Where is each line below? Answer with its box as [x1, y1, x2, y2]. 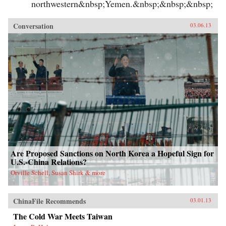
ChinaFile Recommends [13, 196, 86, 207]
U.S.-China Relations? [11, 156, 87, 168]
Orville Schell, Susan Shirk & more [11, 168, 105, 178]
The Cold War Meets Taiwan [13, 210, 112, 222]
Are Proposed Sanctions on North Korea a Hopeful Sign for [11, 147, 214, 159]
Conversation [13, 21, 53, 32]
